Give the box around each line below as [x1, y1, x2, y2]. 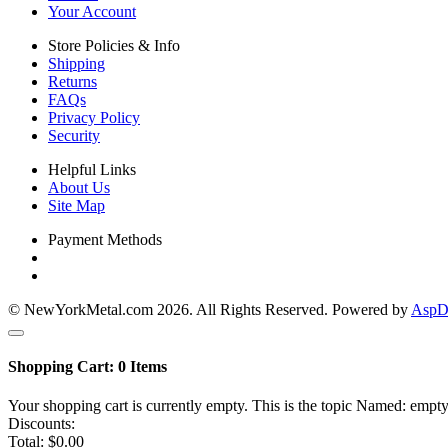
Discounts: [8, 415, 75, 433]
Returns [48, 72, 97, 90]
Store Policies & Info [48, 36, 180, 54]
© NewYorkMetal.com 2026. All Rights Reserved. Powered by [8, 300, 411, 318]
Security [48, 126, 100, 144]
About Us [48, 178, 110, 196]
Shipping [48, 54, 105, 72]
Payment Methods [48, 230, 162, 248]
